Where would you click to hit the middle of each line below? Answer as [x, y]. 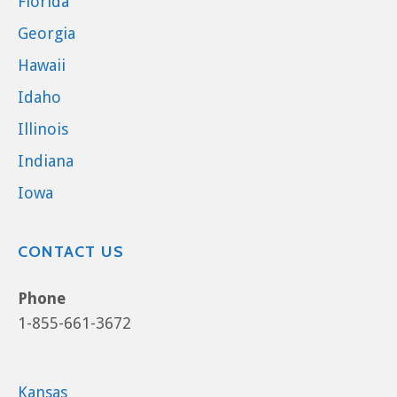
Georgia [47, 34]
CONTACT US [71, 252]
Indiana [46, 161]
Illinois [43, 129]
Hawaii [42, 66]
